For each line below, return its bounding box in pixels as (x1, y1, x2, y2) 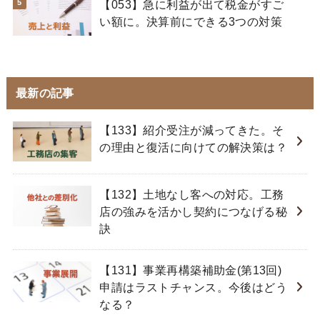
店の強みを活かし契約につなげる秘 (99, 205, 288, 219)
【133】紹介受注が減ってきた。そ (99, 123, 284, 136)
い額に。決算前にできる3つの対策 (99, 14, 283, 28)
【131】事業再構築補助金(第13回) (99, 264, 282, 277)
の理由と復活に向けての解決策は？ (99, 140, 288, 154)
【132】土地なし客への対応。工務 (99, 188, 284, 201)
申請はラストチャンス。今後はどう (99, 281, 288, 294)
